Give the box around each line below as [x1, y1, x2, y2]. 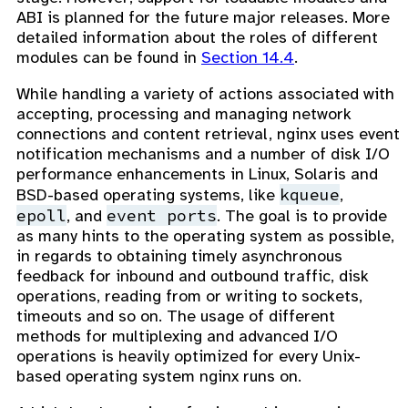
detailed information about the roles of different [16, 26, 378, 47]
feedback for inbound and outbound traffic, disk [16, 265, 369, 286]
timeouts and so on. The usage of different [16, 305, 335, 326]
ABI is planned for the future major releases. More [16, 6, 390, 27]
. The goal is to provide [217, 205, 387, 226]
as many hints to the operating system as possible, [16, 225, 394, 246]
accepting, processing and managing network [16, 103, 352, 124]
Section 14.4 [201, 46, 294, 67]
